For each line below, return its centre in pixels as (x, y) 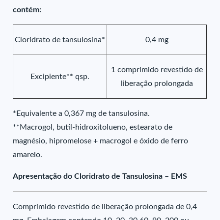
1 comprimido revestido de (157, 70)
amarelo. (28, 155)
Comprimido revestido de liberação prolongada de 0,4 (105, 207)
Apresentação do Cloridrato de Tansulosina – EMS (100, 176)
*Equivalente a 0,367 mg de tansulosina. (82, 113)
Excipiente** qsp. (60, 77)
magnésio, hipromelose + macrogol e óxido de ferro (101, 141)
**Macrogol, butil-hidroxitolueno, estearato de (93, 127)
